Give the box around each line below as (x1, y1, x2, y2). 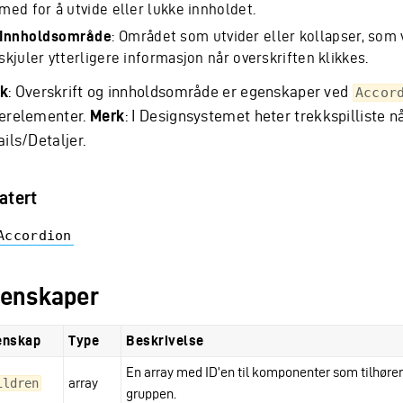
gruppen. (126, 386, 176, 401)
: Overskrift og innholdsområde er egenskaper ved (8, 83, 353, 100)
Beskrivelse (126, 333, 204, 348)
